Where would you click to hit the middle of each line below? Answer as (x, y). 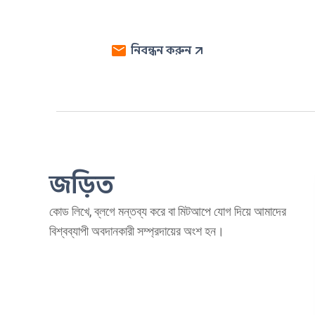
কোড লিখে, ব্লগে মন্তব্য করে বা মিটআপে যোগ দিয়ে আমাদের (168, 211)
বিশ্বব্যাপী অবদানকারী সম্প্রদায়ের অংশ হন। (137, 231)
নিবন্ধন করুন (161, 51)
